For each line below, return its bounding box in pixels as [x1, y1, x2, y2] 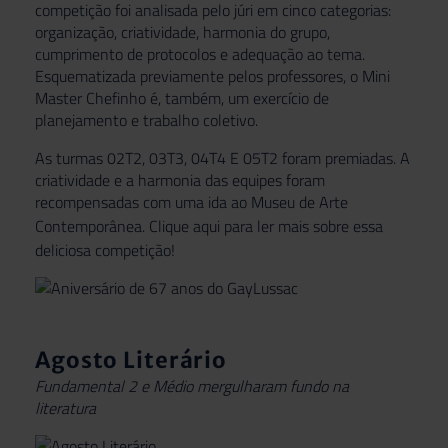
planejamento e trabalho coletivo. [35, 107, 258, 132]
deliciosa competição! [35, 237, 175, 262]
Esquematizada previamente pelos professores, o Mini [35, 63, 390, 88]
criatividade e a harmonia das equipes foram [35, 167, 325, 192]
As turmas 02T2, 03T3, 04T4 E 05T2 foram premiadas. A [35, 145, 410, 170]
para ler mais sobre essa [220, 213, 383, 238]
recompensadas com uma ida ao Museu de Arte [35, 189, 348, 214]
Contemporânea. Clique [35, 213, 193, 238]
